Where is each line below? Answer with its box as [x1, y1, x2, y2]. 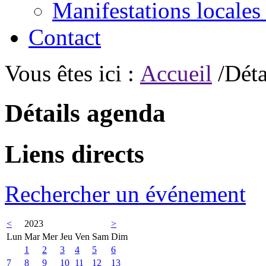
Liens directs [5, 140, 144, 168]
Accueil [140, 61, 212, 86]
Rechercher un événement [5, 180, 246, 207]
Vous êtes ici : [5, 61, 140, 86]
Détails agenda [5, 99, 166, 127]
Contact [28, 24, 101, 50]
